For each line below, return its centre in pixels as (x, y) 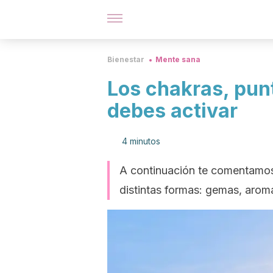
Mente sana (178, 59)
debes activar (172, 111)
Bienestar (126, 59)
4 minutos (141, 141)
